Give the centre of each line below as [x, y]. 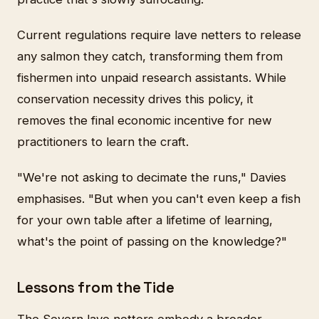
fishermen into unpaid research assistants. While [152, 78]
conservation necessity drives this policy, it [135, 99]
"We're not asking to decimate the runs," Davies [152, 178]
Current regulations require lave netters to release [159, 35]
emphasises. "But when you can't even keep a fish [159, 199]
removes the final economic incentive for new [145, 121]
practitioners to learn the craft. [103, 142]
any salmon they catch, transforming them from [150, 57]
